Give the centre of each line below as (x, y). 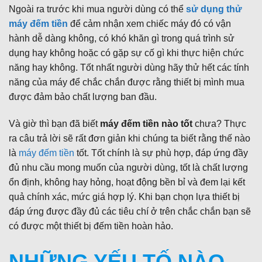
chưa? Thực (219, 123)
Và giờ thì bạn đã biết (54, 123)
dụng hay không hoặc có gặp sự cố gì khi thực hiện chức (126, 53)
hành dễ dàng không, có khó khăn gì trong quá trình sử (122, 38)
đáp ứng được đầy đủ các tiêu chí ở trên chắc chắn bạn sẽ (130, 211)
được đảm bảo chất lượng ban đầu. (83, 96)
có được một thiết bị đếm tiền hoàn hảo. (91, 226)
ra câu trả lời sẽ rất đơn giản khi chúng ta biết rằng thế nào (130, 138)
